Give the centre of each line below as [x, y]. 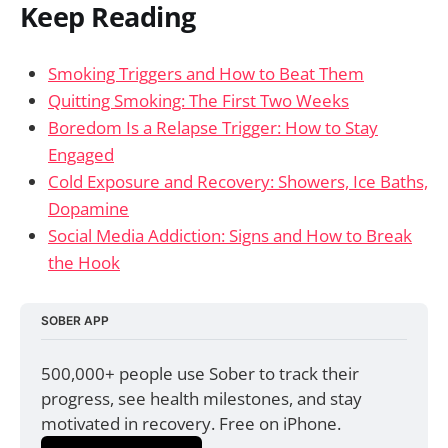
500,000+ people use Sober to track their [200, 374]
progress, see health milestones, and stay [202, 399]
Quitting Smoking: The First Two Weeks [198, 100]
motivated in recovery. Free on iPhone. [191, 424]
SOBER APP [75, 321]
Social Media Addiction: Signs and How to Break [230, 235]
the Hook [84, 262]
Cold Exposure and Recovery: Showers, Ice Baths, [238, 181]
